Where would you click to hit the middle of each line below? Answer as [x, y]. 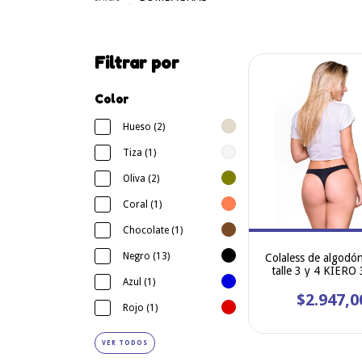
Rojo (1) [140, 307]
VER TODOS [125, 343]
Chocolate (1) [153, 230]
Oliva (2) [141, 178]
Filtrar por [137, 63]
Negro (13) [146, 256]
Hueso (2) [144, 126]
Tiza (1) [139, 152]
